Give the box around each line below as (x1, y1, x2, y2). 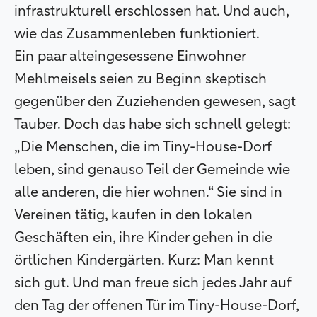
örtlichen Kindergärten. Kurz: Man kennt (14, 253, 274, 267)
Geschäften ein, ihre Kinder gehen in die (14, 230, 272, 245)
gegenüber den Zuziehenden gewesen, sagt (14, 94, 296, 109)
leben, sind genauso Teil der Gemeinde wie (14, 162, 290, 177)
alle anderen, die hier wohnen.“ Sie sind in (14, 185, 282, 200)
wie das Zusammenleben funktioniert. (14, 26, 260, 41)
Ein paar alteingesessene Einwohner (14, 49, 246, 64)
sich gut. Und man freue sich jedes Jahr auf (14, 275, 292, 290)
